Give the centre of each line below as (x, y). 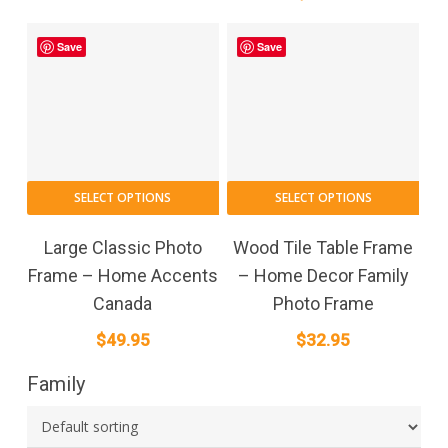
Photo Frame (323, 303)
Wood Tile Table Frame (323, 247)
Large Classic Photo (122, 247)
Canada (123, 303)
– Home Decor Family (323, 275)
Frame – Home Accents (122, 275)
